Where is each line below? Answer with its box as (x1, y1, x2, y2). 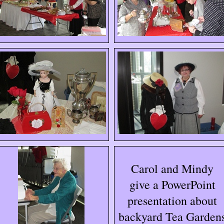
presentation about (127, 192, 217, 208)
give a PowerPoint (129, 176, 215, 192)
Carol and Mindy (131, 160, 213, 176)
